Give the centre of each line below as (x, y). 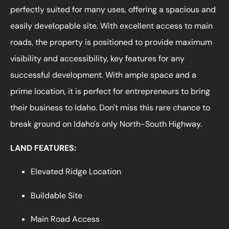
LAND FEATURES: (43, 148)
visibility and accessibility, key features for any (97, 59)
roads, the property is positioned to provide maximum (111, 42)
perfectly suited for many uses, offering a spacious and (113, 10)
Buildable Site (56, 195)
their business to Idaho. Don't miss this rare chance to (110, 108)
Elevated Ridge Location (76, 172)
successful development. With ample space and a (103, 75)
